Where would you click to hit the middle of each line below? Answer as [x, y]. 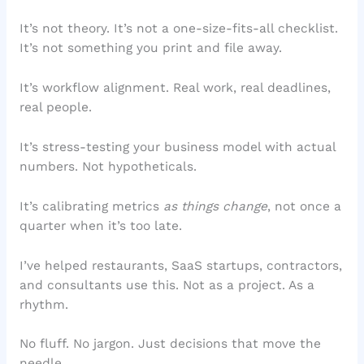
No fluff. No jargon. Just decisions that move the [170, 344]
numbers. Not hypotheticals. [108, 166]
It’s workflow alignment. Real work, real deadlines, [175, 88]
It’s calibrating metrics [91, 206]
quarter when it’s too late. [100, 225]
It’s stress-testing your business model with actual [177, 147]
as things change [215, 206]
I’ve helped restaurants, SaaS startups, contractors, [180, 265]
